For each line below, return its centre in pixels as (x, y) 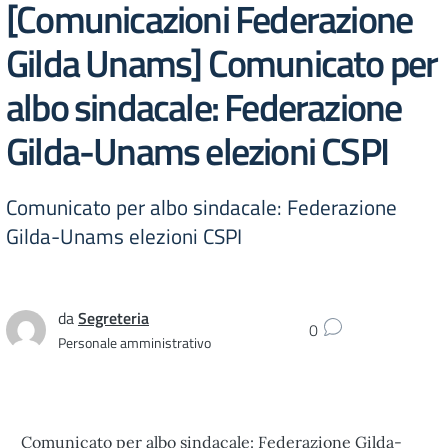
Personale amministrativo (134, 342)
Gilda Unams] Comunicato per (222, 62)
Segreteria (113, 317)
